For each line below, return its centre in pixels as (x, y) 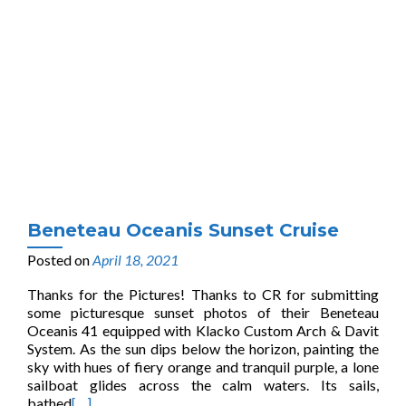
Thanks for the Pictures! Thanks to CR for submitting (203, 294)
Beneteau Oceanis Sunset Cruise (183, 230)
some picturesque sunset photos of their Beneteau (203, 312)
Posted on (60, 260)
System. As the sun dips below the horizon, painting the (203, 348)
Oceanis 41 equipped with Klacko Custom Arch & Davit (203, 330)
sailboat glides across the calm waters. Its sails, (203, 385)
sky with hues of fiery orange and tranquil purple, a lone (203, 367)
